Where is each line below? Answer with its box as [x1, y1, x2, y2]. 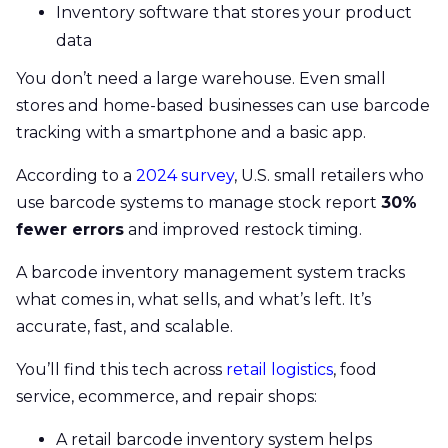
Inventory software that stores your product [56, 2, 412, 22]
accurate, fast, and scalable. [16, 316, 233, 336]
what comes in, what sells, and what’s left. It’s [16, 289, 371, 309]
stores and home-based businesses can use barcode [16, 95, 430, 115]
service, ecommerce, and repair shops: [16, 386, 317, 406]
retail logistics [226, 359, 333, 379]
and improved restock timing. [124, 219, 362, 239]
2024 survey [132, 165, 234, 185]
